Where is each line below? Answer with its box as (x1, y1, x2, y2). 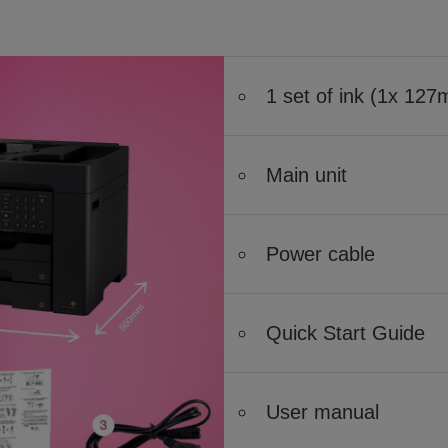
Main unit (266, 164, 347, 186)
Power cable (266, 243, 375, 265)
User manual (266, 401, 379, 423)
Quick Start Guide (266, 322, 425, 344)
